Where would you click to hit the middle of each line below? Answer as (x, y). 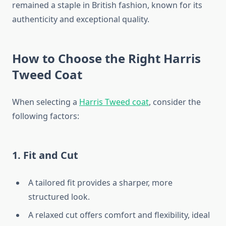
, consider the (175, 102)
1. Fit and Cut (45, 155)
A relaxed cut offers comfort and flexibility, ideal (119, 215)
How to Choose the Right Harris (106, 59)
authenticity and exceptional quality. (81, 19)
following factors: (46, 116)
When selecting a (46, 102)
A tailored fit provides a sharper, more (100, 183)
